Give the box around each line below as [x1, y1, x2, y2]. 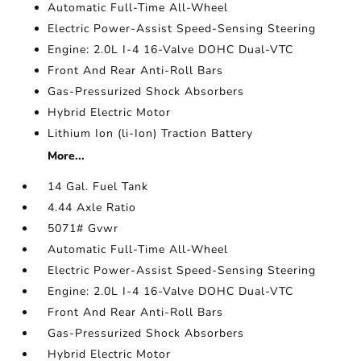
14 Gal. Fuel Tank [48, 179, 149, 194]
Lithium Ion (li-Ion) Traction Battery [48, 126, 254, 141]
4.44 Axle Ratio [48, 200, 137, 215]
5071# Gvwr [48, 221, 119, 236]
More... [48, 148, 85, 164]
